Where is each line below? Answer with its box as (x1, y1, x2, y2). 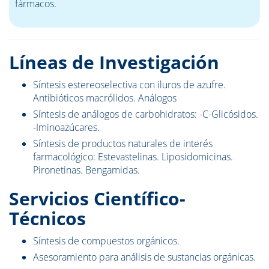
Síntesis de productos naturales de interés (33, 137, 213, 151)
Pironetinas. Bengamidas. (33, 163, 140, 177)
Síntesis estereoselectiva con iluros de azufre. (33, 78, 226, 92)
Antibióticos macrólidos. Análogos (33, 91, 177, 105)
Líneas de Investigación (9, 50, 219, 75)
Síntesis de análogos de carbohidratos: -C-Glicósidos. (33, 107, 258, 121)
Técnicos (9, 206, 86, 231)
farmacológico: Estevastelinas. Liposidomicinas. (33, 150, 233, 164)
